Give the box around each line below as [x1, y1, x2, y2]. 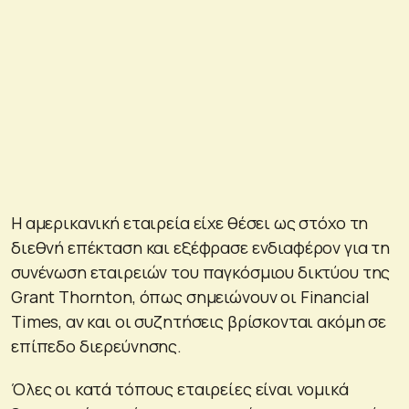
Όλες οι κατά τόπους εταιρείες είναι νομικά [11, 377, 349, 400]
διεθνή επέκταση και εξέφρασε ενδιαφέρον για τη [11, 236, 391, 258]
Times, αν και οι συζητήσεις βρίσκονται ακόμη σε [11, 309, 386, 332]
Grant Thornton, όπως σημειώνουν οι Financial [11, 285, 370, 308]
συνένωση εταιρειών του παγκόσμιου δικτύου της [11, 260, 391, 283]
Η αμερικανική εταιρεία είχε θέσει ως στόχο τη [11, 211, 369, 234]
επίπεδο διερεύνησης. [11, 334, 182, 357]
